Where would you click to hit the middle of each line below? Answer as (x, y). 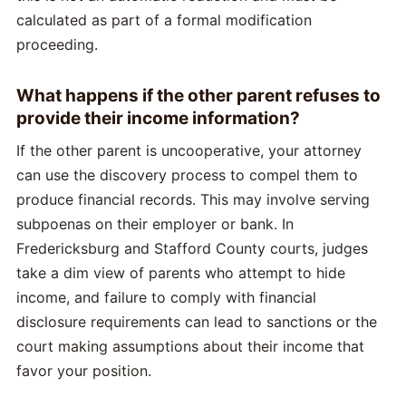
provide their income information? (158, 119)
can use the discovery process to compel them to (187, 175)
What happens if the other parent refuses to (198, 96)
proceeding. (57, 45)
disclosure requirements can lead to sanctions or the (197, 322)
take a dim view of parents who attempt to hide (181, 273)
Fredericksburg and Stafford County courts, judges (192, 249)
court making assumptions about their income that (190, 347)
